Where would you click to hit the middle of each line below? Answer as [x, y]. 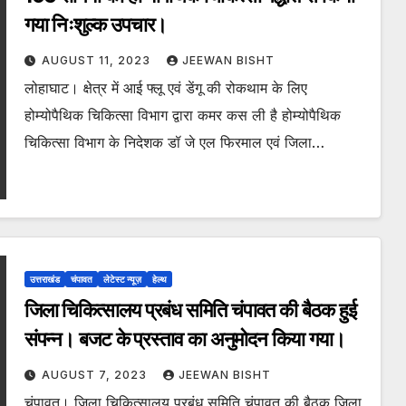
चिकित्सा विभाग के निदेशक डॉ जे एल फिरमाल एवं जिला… [174, 143]
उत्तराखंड [44, 280]
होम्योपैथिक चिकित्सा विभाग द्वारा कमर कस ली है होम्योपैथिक [182, 116]
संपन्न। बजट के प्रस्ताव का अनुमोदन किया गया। [184, 340]
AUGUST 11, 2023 [97, 61]
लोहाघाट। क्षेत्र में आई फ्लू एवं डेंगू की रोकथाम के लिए [165, 88]
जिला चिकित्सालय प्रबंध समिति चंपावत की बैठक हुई [190, 311]
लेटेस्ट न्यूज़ [122, 280]
